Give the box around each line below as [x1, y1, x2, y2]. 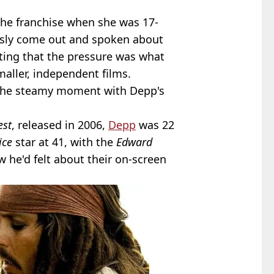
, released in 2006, [12, 117, 108, 133]
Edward [116, 135, 152, 150]
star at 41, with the [12, 135, 116, 150]
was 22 [136, 117, 174, 133]
